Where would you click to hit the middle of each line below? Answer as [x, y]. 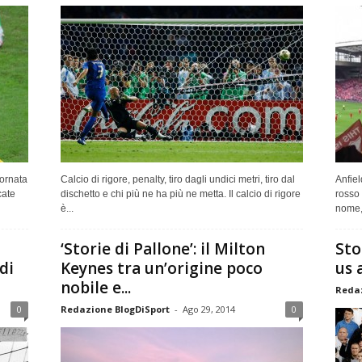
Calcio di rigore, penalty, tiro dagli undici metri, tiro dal [177, 179]
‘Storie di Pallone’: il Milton [162, 248]
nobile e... [95, 287]
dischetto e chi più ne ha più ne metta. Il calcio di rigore [180, 194]
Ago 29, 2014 [208, 309]
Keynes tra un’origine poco [161, 268]
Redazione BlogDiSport [115, 309]
